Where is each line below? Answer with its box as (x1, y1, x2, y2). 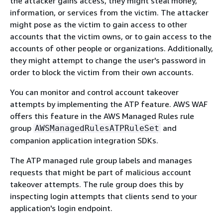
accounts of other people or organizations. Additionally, (10, 43, 213, 53)
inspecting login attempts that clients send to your (10, 191, 197, 201)
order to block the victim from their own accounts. (10, 67, 194, 77)
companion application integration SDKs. (10, 135, 158, 145)
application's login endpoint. (10, 203, 112, 213)
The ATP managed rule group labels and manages (10, 155, 192, 165)
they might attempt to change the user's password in (10, 55, 206, 65)
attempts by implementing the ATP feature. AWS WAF (10, 99, 208, 109)
